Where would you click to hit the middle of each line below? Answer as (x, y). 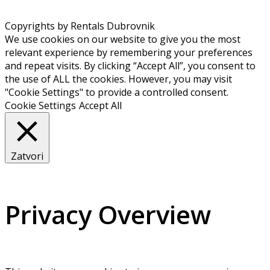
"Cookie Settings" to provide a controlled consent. (117, 92)
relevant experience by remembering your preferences (129, 52)
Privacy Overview (108, 214)
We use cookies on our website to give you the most (123, 39)
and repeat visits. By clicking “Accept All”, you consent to (130, 65)
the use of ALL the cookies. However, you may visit (118, 79)
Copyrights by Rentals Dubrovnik (80, 26)
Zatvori (27, 156)
